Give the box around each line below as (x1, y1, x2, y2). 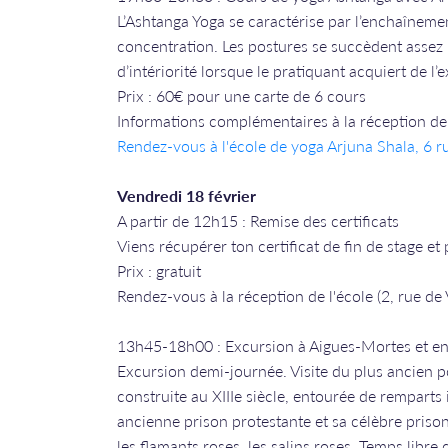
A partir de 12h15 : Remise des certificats (117, 209, 399, 232)
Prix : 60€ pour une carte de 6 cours (117, 84, 366, 107)
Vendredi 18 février (117, 184, 256, 207)
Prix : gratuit (117, 259, 201, 282)
